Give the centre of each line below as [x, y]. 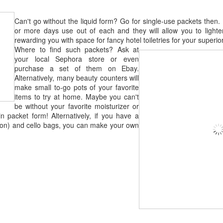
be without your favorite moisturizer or [77, 106]
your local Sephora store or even [77, 59]
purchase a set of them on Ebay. [77, 68]
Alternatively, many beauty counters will [77, 78]
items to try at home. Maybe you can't [77, 97]
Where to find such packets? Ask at [77, 50]
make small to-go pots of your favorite [77, 87]
